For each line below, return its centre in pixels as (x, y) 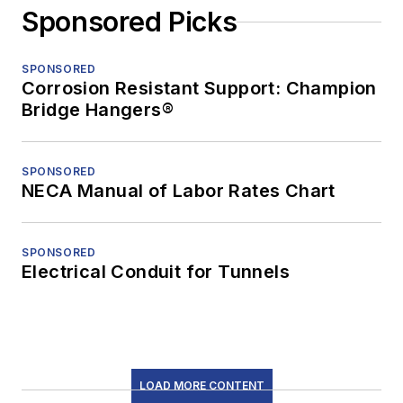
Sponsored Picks (130, 22)
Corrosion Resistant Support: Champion (199, 89)
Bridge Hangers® (98, 110)
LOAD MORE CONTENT (201, 386)
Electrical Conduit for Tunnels (156, 272)
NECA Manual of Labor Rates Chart (179, 191)
